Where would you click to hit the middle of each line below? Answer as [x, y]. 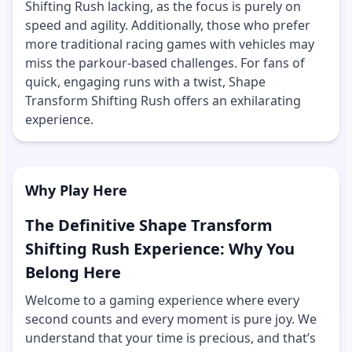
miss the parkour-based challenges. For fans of [165, 62]
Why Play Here [76, 190]
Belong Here [73, 272]
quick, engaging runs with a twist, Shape [145, 81]
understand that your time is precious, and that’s [170, 337]
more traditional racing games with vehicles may [170, 44]
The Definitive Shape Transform [149, 225]
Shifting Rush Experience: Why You [160, 248]
